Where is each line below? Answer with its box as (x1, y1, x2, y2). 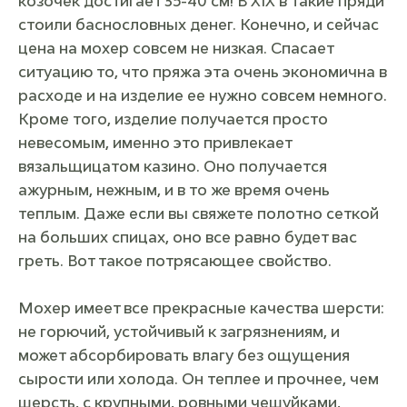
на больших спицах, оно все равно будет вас (18, 228, 357, 246)
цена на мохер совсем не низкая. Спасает (18, 39, 333, 57)
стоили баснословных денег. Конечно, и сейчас (18, 15, 379, 34)
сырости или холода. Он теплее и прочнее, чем (18, 370, 379, 388)
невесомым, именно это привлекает (18, 134, 292, 152)
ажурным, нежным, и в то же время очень (18, 181, 330, 199)
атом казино (102, 157, 196, 175)
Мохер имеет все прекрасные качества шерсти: (18, 299, 384, 317)
